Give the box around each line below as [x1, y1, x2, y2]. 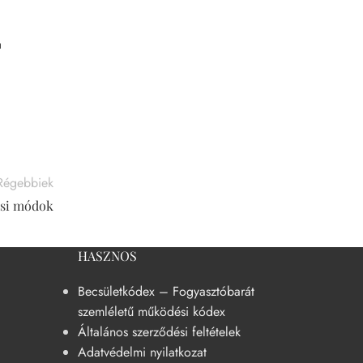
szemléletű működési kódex [78, 302, 226, 322]
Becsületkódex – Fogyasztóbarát [78, 282, 255, 301]
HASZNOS [78, 247, 138, 265]
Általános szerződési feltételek [78, 322, 241, 342]
